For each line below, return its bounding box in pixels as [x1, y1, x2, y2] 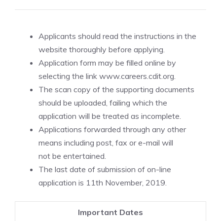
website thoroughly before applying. [38, 44, 165, 54]
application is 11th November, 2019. [38, 178, 167, 187]
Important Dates [78, 207, 143, 217]
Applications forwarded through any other [38, 124, 186, 134]
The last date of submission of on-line [38, 164, 171, 174]
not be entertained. [38, 151, 106, 161]
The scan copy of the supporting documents [38, 84, 194, 94]
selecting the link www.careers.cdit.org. [38, 71, 176, 81]
